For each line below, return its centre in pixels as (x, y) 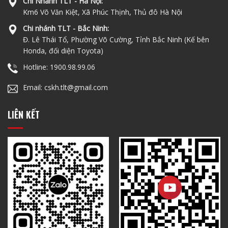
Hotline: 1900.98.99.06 (59, 67)
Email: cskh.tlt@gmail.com (65, 88)
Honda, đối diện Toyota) (63, 51)
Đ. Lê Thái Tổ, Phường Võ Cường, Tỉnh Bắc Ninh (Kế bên (116, 40)
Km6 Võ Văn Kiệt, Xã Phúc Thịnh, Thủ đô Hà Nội (102, 12)
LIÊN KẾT (23, 115)
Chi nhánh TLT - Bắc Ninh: (66, 28)
